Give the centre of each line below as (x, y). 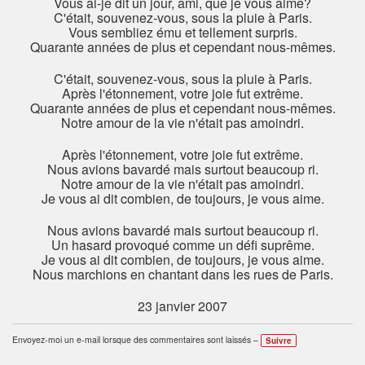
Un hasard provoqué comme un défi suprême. (182, 245)
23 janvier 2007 (182, 306)
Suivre (279, 341)
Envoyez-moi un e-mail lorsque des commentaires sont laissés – (135, 340)
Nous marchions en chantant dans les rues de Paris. (182, 275)
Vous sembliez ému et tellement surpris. (182, 33)
